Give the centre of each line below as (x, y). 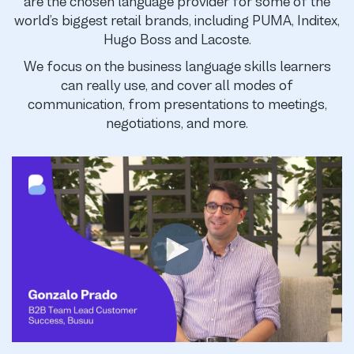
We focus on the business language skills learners (177, 67)
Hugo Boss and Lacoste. (177, 40)
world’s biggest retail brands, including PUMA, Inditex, (177, 21)
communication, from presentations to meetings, (177, 105)
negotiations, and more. (177, 124)
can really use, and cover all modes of (177, 86)
